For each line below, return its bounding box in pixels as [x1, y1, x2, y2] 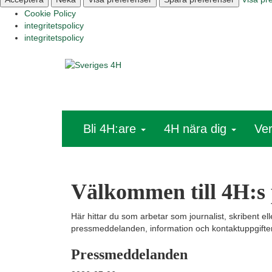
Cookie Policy [24, 8, 76, 18]
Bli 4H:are [83, 121, 140, 135]
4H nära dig [164, 121, 230, 135]
